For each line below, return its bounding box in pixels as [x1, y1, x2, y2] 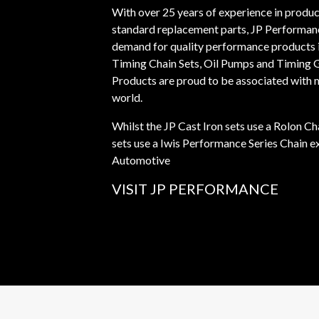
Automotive [112, 153, 170, 167]
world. [112, 90, 142, 104]
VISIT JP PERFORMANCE [112, 180, 278, 197]
